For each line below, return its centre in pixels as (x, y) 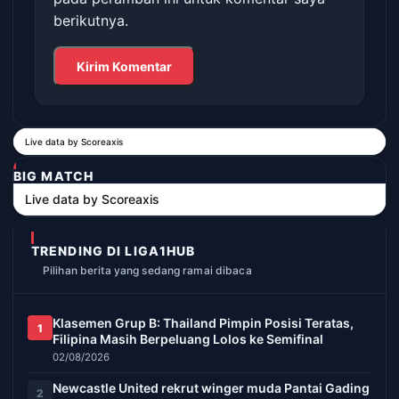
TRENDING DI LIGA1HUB (114, 251)
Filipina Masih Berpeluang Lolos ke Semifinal (188, 339)
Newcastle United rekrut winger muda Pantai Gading (211, 388)
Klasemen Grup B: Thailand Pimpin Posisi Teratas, (203, 323)
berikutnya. (91, 20)
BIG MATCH (54, 176)
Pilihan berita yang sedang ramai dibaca (147, 270)
